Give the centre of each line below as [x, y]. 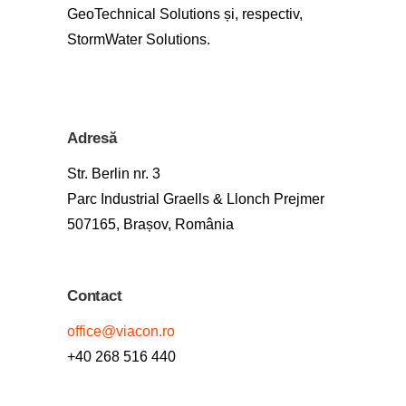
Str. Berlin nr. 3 [114, 173]
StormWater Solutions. [140, 39]
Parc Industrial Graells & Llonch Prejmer [196, 198]
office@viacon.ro [125, 331]
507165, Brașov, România [154, 224]
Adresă [92, 138]
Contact [95, 295]
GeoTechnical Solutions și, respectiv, [185, 14]
